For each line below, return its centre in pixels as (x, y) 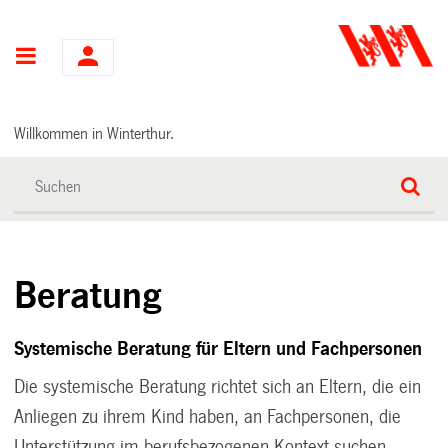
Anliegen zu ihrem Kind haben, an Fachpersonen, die (208, 416)
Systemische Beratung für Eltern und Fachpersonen (218, 348)
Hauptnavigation (114, 57)
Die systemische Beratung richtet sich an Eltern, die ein (218, 386)
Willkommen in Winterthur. (94, 133)
